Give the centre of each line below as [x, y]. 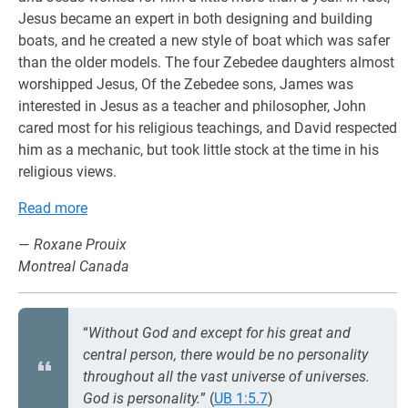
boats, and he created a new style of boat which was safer [204, 41]
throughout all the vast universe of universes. [226, 377]
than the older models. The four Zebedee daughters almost [206, 62]
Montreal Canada [74, 266]
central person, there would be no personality [225, 355]
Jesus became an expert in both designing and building [195, 19]
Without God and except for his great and [219, 333]
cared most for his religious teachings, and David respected [208, 128]
